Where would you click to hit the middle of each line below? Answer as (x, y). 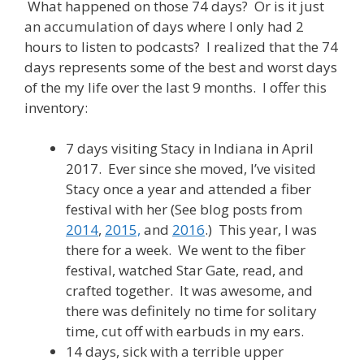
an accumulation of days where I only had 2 (164, 26)
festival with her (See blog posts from (184, 210)
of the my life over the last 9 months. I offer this (175, 87)
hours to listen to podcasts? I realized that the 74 (181, 46)
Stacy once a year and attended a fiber (188, 189)
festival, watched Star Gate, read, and (185, 271)
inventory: (56, 107)
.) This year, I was (261, 230)
